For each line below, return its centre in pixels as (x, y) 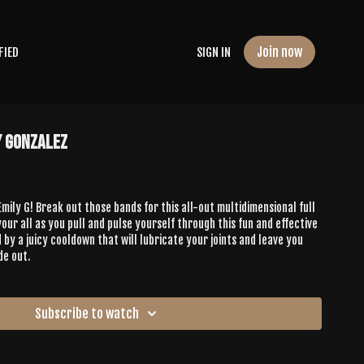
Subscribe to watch (87, 314)
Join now (279, 52)
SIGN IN (214, 52)
